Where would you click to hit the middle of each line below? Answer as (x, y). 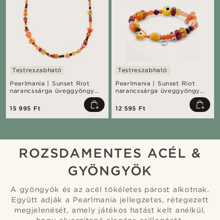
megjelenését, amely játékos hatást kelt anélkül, (110, 210)
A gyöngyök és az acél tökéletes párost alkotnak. (110, 190)
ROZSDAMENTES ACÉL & (110, 153)
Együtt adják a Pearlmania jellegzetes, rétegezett (110, 200)
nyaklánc (24, 98)
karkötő (128, 98)
